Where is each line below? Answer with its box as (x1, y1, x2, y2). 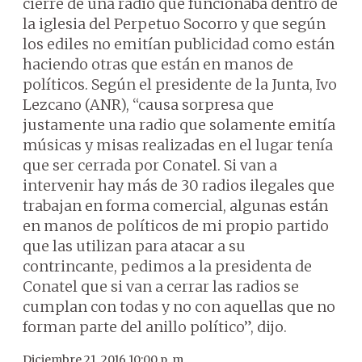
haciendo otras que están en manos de (23, 55, 293, 74)
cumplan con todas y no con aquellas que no (23, 297, 335, 316)
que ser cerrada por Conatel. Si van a (23, 156, 277, 175)
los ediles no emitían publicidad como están (23, 35, 335, 53)
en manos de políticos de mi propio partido (23, 217, 329, 235)
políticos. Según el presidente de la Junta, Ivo (23, 75, 337, 94)
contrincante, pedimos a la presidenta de (23, 257, 312, 276)
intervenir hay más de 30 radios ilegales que (23, 176, 335, 195)
